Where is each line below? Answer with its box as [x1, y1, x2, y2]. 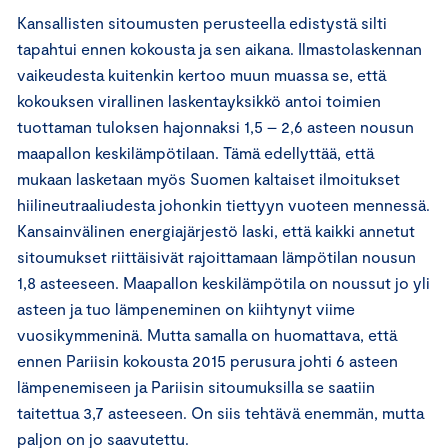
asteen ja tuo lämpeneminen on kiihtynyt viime [17, 298, 355, 318]
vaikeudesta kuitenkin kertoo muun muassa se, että [17, 64, 386, 84]
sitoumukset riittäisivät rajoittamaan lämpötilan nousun [17, 246, 416, 266]
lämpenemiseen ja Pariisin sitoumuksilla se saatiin [17, 376, 375, 396]
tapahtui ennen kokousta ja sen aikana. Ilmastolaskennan [17, 38, 422, 58]
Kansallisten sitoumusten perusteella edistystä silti [17, 12, 387, 32]
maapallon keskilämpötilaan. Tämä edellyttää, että [17, 142, 374, 162]
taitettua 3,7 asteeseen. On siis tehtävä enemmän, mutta [17, 402, 424, 422]
